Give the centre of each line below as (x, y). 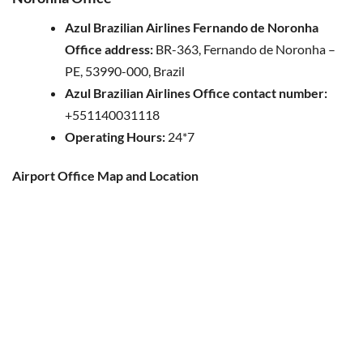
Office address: (109, 49)
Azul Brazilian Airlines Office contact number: (196, 93)
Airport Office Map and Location (105, 176)
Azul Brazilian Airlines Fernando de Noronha (192, 28)
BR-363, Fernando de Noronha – (244, 49)
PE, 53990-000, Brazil (125, 71)
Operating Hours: (115, 137)
